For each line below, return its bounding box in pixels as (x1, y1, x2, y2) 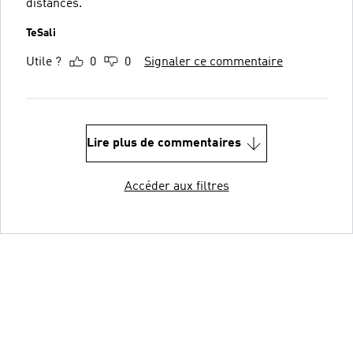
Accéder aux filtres (124, 180, 229, 193)
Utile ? (26, 55, 61, 69)
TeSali (26, 27, 56, 39)
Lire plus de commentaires (87, 136, 241, 150)
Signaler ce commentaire (144, 55, 283, 69)
